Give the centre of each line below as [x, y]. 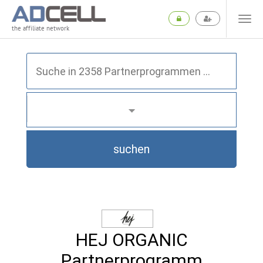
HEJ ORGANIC [131, 240]
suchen [131, 149]
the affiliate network [41, 28]
